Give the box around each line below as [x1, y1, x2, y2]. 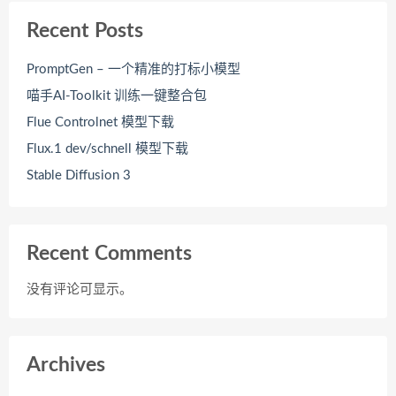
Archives [27, 354, 105, 375]
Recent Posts [27, 20, 143, 41]
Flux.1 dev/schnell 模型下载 [27, 141, 188, 156]
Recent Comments [27, 243, 192, 263]
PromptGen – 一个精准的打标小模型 [27, 62, 240, 76]
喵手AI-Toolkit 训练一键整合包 [27, 88, 207, 103]
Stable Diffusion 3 [27, 168, 131, 182]
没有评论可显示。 [27, 282, 133, 296]
